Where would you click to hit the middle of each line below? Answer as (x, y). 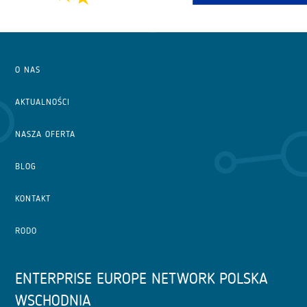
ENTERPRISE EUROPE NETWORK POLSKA (142, 278)
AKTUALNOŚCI (43, 101)
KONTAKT (33, 198)
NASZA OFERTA (46, 134)
